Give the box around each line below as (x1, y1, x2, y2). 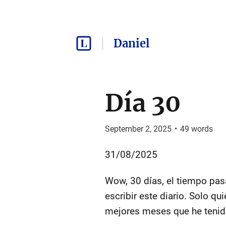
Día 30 (104, 88, 181, 118)
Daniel (113, 36, 149, 50)
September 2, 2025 (104, 124, 172, 134)
